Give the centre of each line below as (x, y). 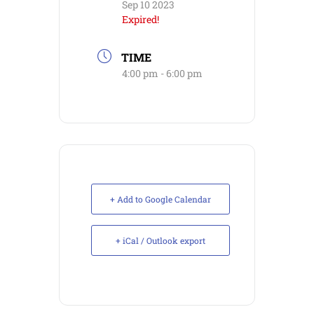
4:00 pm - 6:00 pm (162, 73)
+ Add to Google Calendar (161, 199)
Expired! (141, 19)
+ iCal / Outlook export (161, 240)
